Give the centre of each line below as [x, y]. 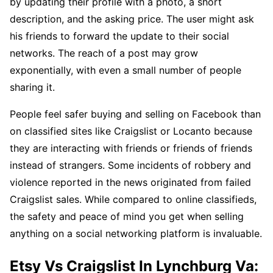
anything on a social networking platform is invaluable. [136, 233]
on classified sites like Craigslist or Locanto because [131, 131]
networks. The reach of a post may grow [104, 53]
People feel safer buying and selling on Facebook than [135, 114]
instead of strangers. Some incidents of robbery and [130, 165]
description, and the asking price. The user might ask [132, 19]
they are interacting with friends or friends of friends [131, 148]
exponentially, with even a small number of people [126, 70]
